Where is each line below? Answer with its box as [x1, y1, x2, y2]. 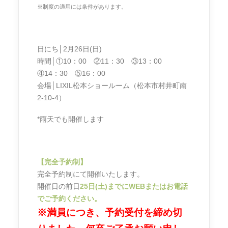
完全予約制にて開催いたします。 [37, 170, 144, 178]
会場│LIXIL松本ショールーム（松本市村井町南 [37, 81, 187, 90]
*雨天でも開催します [37, 115, 104, 123]
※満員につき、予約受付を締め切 [37, 207, 182, 218]
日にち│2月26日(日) [37, 45, 102, 53]
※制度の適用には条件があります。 [37, 4, 127, 10]
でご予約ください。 [37, 194, 101, 203]
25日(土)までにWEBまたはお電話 [80, 182, 188, 190]
